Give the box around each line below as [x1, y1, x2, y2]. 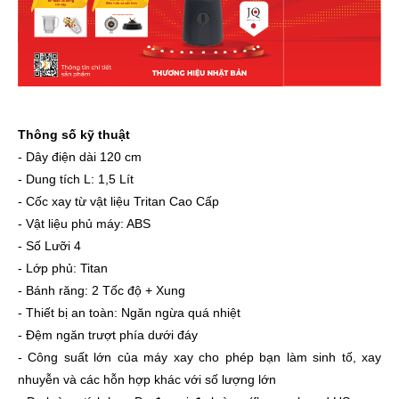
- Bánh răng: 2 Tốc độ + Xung [18, 283, 185, 298]
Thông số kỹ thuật [18, 127, 130, 142]
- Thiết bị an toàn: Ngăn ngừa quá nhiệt [18, 305, 240, 321]
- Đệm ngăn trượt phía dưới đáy [18, 328, 198, 343]
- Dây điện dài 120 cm [18, 150, 142, 165]
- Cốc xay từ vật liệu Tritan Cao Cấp [18, 194, 219, 209]
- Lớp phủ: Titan [18, 261, 108, 276]
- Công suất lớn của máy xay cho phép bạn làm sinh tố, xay [18, 350, 381, 365]
